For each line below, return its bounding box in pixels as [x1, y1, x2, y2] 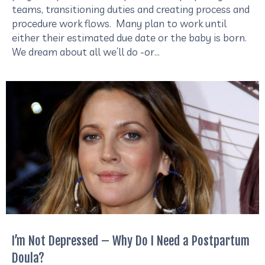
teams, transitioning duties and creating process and [12, 3, 250, 16]
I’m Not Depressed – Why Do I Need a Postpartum [12, 232, 250, 248]
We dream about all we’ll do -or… [12, 46, 160, 59]
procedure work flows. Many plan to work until [12, 17, 227, 30]
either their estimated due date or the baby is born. [12, 31, 247, 44]
